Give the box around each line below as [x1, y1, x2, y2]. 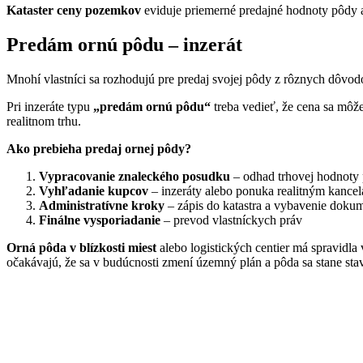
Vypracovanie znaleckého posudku [39, 169, 230, 184]
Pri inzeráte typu [6, 100, 93, 114]
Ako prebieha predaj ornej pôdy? [6, 142, 191, 156]
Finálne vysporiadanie [39, 213, 160, 228]
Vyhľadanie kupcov [39, 184, 148, 199]
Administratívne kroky [39, 199, 164, 213]
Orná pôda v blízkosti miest [6, 241, 160, 255]
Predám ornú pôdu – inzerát [6, 34, 242, 56]
